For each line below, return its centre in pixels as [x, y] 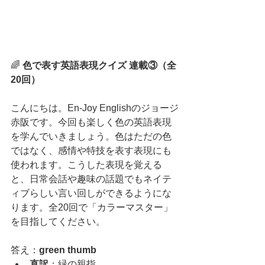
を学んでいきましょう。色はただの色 [91, 137]
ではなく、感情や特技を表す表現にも [91, 151]
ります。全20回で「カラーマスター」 [92, 208]
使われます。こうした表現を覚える [86, 165]
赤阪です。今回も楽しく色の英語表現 [91, 122]
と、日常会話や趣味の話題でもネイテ [91, 179]
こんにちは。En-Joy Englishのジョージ [95, 108]
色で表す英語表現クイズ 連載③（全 [99, 66]
